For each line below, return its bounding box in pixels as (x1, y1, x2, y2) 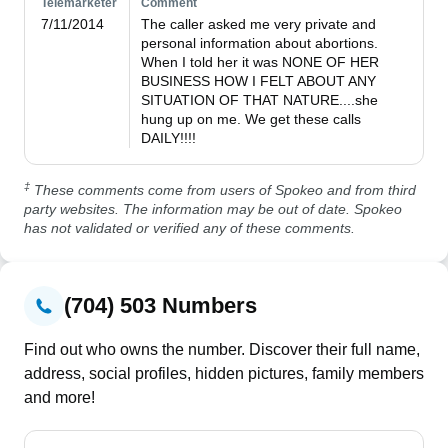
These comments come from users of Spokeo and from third (30, 182, 416, 198)
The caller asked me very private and (141, 16, 377, 32)
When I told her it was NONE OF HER (141, 54, 380, 70)
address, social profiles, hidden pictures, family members (24, 365, 424, 382)
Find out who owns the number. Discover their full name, (24, 341, 420, 358)
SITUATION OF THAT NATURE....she (141, 92, 379, 108)
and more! (24, 389, 95, 406)
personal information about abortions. (141, 35, 379, 51)
